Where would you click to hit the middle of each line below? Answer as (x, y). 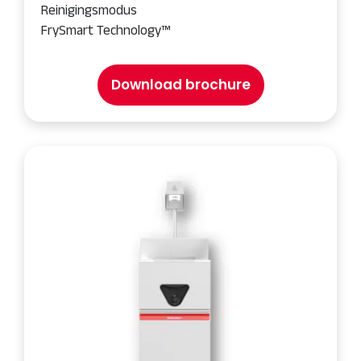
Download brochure (180, 85)
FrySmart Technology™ (105, 30)
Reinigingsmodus (89, 10)
